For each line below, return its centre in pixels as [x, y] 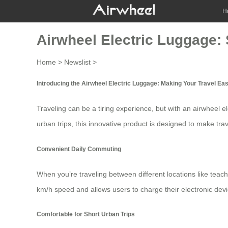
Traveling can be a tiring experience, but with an [115, 109]
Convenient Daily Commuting [79, 149]
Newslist [77, 62]
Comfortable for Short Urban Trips [86, 214]
